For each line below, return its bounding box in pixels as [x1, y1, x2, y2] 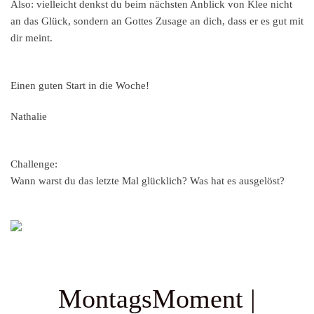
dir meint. [11, 32, 53, 44]
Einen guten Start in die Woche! [11, 80, 149, 92]
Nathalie [11, 111, 47, 123]
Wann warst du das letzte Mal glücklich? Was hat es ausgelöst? [11, 175, 285, 187]
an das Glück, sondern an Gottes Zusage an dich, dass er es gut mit [11, 15, 303, 27]
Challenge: [11, 158, 69, 170]
